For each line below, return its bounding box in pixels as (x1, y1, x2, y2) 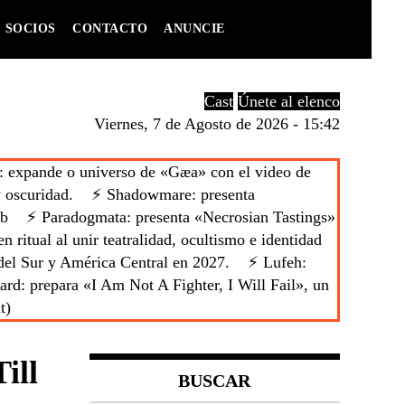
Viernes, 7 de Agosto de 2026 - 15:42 (94, 115, 340, 133)
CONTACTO (72, 22, 148, 35)
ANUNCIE (164, 22, 225, 35)
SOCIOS (5, 22, 56, 35)
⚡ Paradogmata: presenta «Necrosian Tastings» (26, 208, 335, 226)
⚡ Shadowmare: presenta (91, 185, 255, 203)
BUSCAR (178, 371, 251, 391)
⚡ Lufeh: (248, 253, 306, 271)
